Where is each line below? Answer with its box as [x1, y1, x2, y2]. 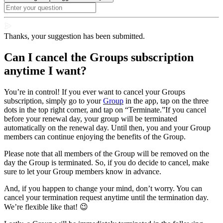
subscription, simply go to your [4, 96, 103, 105]
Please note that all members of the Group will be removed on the [4, 149, 209, 158]
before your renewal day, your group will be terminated [4, 114, 177, 123]
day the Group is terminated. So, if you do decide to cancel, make [4, 158, 209, 167]
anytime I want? [4, 64, 87, 78]
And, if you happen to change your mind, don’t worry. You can [4, 184, 202, 193]
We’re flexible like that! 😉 [4, 202, 88, 211]
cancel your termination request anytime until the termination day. [4, 193, 209, 202]
